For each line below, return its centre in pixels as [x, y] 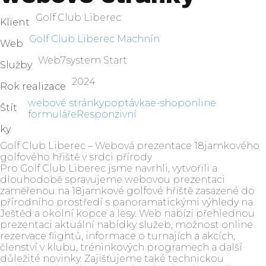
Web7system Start [83, 60]
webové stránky [66, 103]
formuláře [53, 114]
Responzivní [107, 114]
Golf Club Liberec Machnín [94, 39]
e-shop [168, 103]
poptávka [127, 103]
